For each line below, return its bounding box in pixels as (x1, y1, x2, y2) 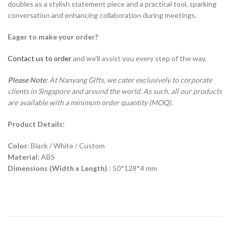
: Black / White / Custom (27, 141, 105, 150)
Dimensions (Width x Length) (8, 163, 109, 172)
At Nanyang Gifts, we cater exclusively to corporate (48, 75, 212, 84)
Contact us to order (8, 53, 71, 63)
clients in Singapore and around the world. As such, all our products (8, 86, 222, 95)
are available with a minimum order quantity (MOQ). (8, 98, 172, 107)
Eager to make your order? (8, 32, 98, 41)
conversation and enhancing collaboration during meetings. (8, 10, 197, 20)
